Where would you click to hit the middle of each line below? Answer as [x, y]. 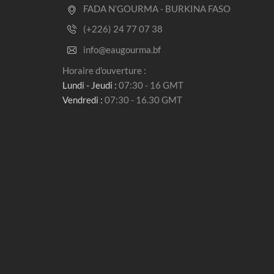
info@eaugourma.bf [122, 50]
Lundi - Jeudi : [90, 85]
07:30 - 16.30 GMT [143, 100]
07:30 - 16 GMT [150, 85]
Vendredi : [83, 100]
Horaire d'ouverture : [104, 70]
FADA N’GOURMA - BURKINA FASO [157, 9]
